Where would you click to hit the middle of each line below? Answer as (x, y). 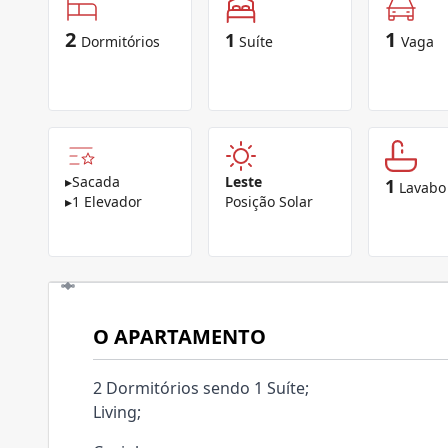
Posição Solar (269, 201)
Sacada (96, 181)
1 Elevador (107, 201)
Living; (117, 412)
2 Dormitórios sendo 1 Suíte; (201, 388)
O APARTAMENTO (179, 336)
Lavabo (422, 187)
